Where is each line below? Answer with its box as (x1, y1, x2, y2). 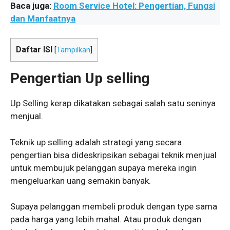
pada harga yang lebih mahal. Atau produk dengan (10, 214, 201, 225)
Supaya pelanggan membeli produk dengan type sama (10, 201, 217, 212)
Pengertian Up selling (10, 70, 149, 87)
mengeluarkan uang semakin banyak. (10, 175, 151, 186)
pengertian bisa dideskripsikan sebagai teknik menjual (10, 149, 217, 160)
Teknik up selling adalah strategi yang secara (10, 137, 182, 147)
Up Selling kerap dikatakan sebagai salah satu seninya (10, 98, 216, 109)
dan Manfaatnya (10, 13, 75, 24)
